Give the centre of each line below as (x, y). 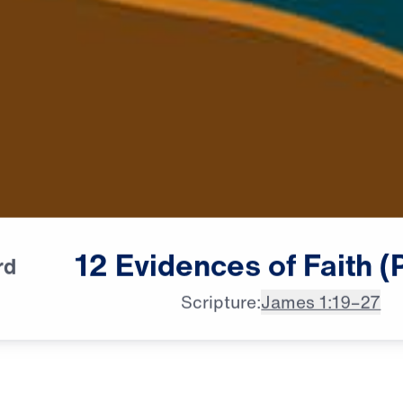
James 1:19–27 (321, 310)
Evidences (188, 273)
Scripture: (221, 310)
